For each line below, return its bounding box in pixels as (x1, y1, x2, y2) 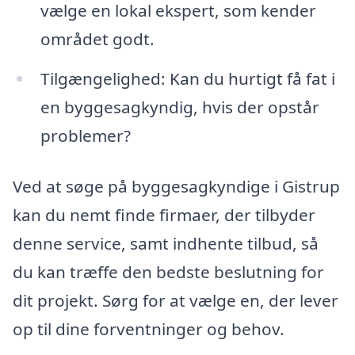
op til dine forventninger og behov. (13, 317, 284, 340)
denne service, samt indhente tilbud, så (13, 231, 319, 254)
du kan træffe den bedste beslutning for (13, 260, 324, 283)
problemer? (40, 124, 131, 147)
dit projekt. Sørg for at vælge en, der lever (13, 288, 338, 311)
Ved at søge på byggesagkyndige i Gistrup (13, 174, 340, 197)
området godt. (40, 28, 155, 51)
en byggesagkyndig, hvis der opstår (40, 95, 319, 118)
